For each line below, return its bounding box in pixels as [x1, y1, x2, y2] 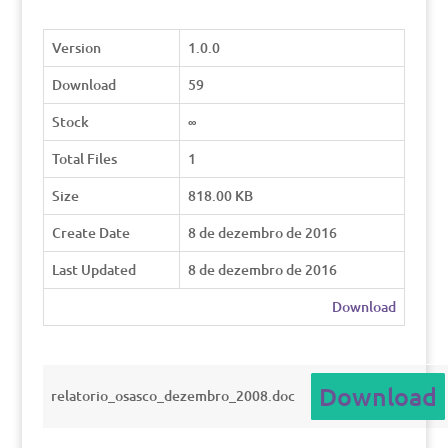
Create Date [51, 223, 130, 242]
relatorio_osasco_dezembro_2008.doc [50, 386, 295, 405]
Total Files [51, 149, 117, 168]
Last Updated [51, 260, 136, 279]
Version [51, 38, 101, 57]
